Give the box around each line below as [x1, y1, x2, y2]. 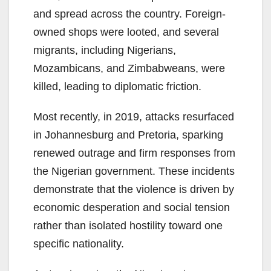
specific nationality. [33, 238, 124, 250]
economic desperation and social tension [33, 201, 230, 214]
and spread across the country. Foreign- [33, 8, 226, 21]
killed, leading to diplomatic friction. [33, 80, 201, 93]
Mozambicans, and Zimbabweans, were [33, 62, 225, 75]
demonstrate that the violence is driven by [33, 183, 234, 196]
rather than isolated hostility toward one [33, 220, 223, 232]
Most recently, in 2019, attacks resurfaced [33, 111, 234, 123]
